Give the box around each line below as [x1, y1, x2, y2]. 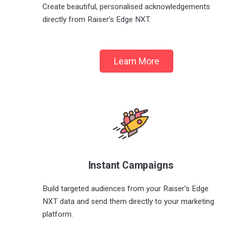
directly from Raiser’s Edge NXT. [42, 15, 151, 25]
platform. [42, 209, 74, 219]
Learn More [113, 56, 159, 67]
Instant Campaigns [88, 159, 174, 171]
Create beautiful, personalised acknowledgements [42, 2, 211, 12]
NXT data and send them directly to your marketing [42, 196, 215, 206]
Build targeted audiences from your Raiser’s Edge [42, 184, 209, 193]
